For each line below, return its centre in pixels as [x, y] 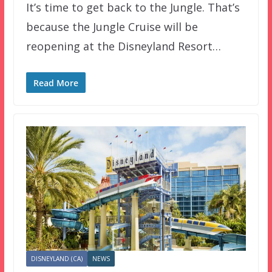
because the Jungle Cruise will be [112, 27]
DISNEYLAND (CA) [56, 258]
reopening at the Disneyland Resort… [123, 46]
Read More [56, 83]
